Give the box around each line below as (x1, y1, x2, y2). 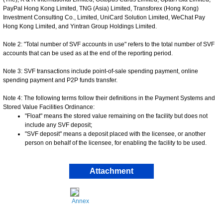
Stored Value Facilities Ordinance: (3, 103, 95, 111)
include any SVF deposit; (25, 121, 92, 128)
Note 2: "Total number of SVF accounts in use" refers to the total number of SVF (3, 40, 215, 48)
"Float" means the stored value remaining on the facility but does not (25, 112, 208, 119)
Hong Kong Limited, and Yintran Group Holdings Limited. (3, 22, 157, 30)
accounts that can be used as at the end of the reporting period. (3, 49, 173, 57)
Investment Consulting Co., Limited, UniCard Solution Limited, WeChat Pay (3, 13, 205, 21)
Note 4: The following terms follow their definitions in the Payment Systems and (3, 94, 215, 102)
